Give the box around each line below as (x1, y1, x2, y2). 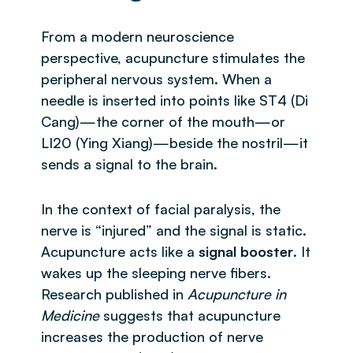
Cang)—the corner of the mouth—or (41, 112, 285, 130)
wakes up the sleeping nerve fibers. (41, 263, 271, 281)
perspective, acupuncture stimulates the (41, 48, 305, 66)
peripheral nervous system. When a (41, 69, 272, 87)
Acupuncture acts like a (41, 242, 199, 260)
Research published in (41, 284, 188, 303)
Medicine (41, 306, 99, 324)
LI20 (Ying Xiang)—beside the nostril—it (41, 133, 308, 151)
